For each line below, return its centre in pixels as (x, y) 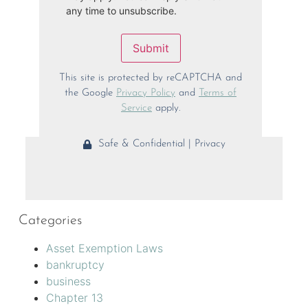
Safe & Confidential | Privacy (162, 144)
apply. (166, 109)
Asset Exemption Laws (104, 249)
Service (136, 109)
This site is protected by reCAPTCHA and (151, 78)
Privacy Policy (146, 93)
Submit (151, 48)
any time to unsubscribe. (121, 11)
